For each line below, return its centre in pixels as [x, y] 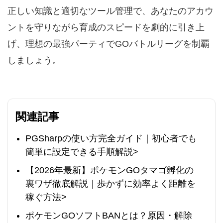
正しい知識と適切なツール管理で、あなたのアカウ [111, 11]
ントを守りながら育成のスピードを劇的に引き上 [106, 28]
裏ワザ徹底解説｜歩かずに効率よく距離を [111, 184]
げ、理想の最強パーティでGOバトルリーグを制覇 [109, 44]
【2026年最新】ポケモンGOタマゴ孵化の [110, 170]
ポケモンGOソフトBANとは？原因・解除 [109, 216]
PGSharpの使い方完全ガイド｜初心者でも [111, 139]
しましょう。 [34, 60]
